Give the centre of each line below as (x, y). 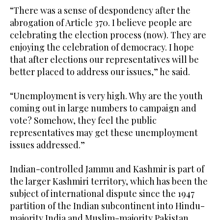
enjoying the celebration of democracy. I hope (102, 47)
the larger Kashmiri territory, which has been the (109, 181)
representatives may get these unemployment (104, 132)
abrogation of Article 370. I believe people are (101, 22)
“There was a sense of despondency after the (100, 10)
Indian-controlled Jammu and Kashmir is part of (107, 169)
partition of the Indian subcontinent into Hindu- (107, 206)
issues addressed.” (47, 145)
